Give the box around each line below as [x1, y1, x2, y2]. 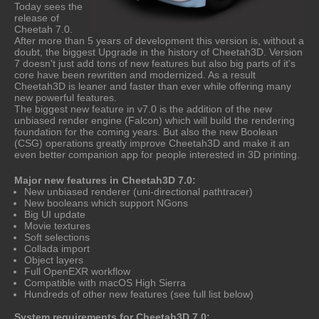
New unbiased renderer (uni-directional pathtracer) [24, 185, 253, 197]
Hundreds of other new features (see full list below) [24, 288, 253, 300]
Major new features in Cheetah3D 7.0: [14, 174, 196, 186]
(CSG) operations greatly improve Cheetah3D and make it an [14, 137, 290, 149]
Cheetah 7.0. [14, 23, 73, 35]
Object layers [24, 253, 83, 266]
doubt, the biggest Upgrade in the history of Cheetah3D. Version [14, 46, 303, 58]
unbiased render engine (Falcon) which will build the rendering [14, 114, 295, 126]
